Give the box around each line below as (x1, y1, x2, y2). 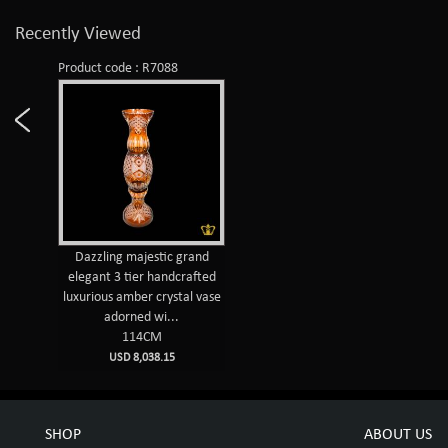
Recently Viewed (15, 24, 141, 44)
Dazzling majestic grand (74, 250, 209, 265)
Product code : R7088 (58, 61, 179, 76)
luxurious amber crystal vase (62, 290, 221, 305)
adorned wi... (104, 310, 180, 325)
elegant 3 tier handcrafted (67, 270, 216, 285)
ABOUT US (364, 427, 433, 443)
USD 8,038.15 (108, 352, 175, 364)
